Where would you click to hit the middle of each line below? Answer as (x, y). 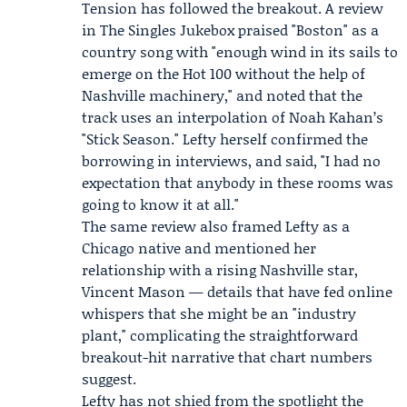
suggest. (109, 378)
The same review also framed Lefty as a (216, 226)
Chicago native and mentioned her (199, 248)
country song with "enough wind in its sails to (240, 51)
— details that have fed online (289, 291)
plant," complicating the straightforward (220, 335)
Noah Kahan (331, 117)
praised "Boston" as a (307, 30)
